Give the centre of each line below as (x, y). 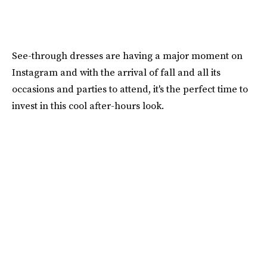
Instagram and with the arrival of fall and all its (116, 72)
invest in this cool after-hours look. (88, 106)
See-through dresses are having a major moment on (127, 56)
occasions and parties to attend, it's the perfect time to (130, 89)
